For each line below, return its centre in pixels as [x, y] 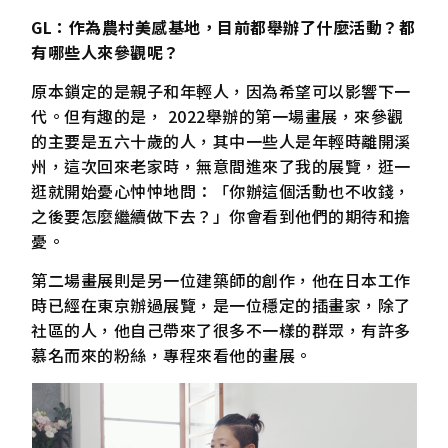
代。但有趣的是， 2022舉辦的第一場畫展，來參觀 [217, 116]
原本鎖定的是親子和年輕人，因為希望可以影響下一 [221, 91]
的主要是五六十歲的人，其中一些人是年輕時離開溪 [221, 141]
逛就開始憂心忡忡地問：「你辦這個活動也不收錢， [221, 191]
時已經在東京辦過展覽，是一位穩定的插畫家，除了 [221, 305]
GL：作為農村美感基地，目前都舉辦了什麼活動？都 [223, 26]
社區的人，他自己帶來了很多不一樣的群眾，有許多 [221, 330]
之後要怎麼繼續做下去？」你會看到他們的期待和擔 [221, 216]
